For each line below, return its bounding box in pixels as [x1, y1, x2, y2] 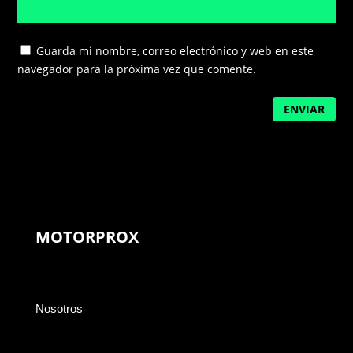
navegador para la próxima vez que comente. [17, 61, 257, 76]
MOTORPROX [35, 226, 139, 248]
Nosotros [35, 302, 83, 316]
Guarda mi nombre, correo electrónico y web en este [36, 43, 314, 58]
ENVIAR [283, 101, 325, 117]
